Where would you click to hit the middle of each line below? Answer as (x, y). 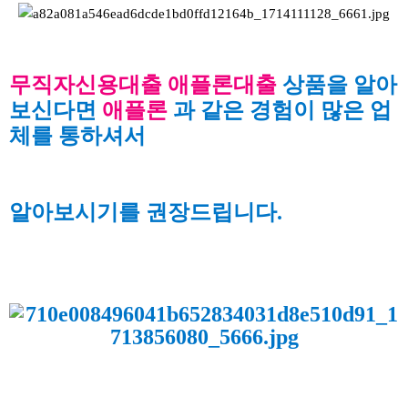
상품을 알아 (337, 84)
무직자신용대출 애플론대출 (143, 84)
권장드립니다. (214, 212)
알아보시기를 (77, 212)
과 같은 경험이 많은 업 (280, 110)
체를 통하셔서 (80, 135)
